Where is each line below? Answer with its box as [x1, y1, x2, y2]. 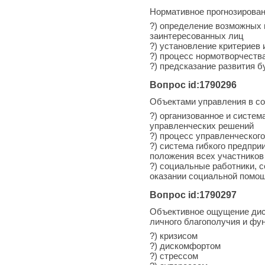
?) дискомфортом [150, 240, 221, 251]
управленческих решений [150, 120, 254, 131]
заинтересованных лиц [150, 30, 244, 41]
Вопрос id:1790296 [150, 79, 237, 90]
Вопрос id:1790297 [150, 189, 237, 200]
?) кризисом [150, 230, 198, 241]
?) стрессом [150, 250, 198, 261]
